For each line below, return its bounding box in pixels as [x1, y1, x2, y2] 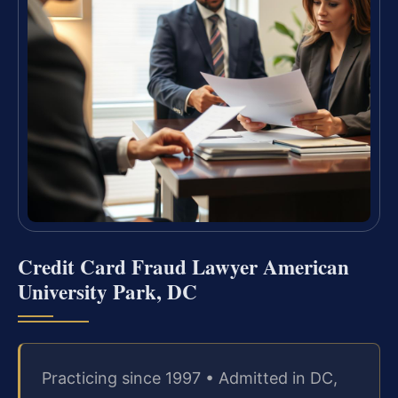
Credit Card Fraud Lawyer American [18, 251, 349, 283]
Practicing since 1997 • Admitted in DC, [42, 369, 338, 388]
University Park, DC [18, 276, 197, 307]
